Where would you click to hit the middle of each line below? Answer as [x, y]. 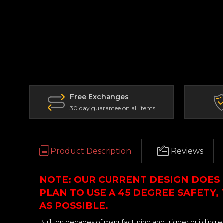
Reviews [187, 151]
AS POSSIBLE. [74, 205]
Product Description [91, 151]
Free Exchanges [99, 96]
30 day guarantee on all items [112, 108]
